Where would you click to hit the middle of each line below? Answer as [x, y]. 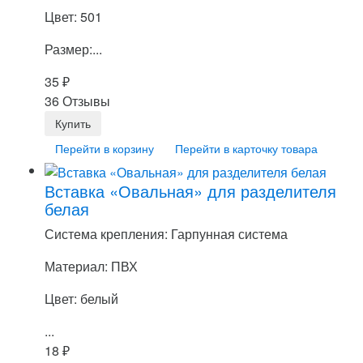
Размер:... [73, 49]
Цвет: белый [81, 298]
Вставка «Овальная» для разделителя [190, 190]
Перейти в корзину [105, 149]
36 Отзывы [77, 101]
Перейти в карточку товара [246, 149]
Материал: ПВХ [91, 266]
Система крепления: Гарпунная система [166, 233]
